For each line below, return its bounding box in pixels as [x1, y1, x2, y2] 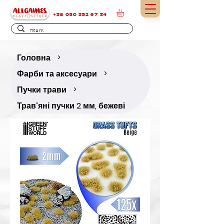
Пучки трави [17, 83, 66, 95]
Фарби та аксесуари [17, 67, 97, 79]
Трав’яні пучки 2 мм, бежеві [17, 99, 125, 111]
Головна [17, 51, 50, 63]
